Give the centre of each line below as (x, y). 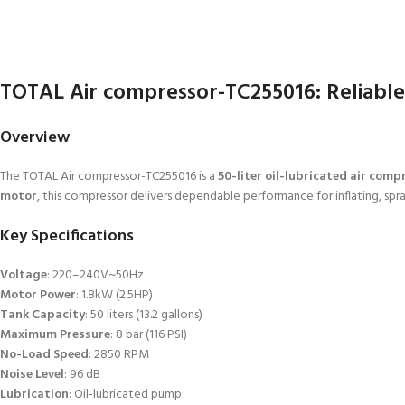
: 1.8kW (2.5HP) (114, 295)
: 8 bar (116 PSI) (149, 334)
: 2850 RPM (119, 354)
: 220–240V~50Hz (95, 275)
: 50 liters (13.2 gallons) (144, 315)
